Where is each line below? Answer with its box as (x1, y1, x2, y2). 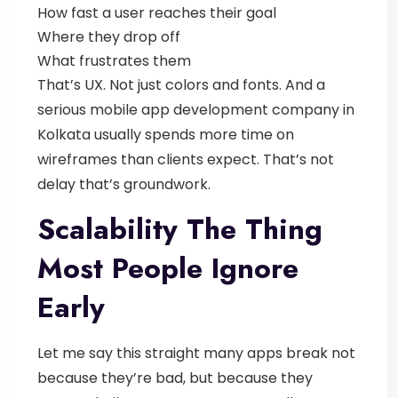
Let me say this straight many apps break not (37, 342, 355, 363)
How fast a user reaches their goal (37, 2, 276, 23)
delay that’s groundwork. (37, 173, 211, 195)
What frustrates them (37, 50, 191, 71)
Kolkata (37, 123, 91, 145)
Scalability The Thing (37, 208, 322, 250)
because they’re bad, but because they (37, 367, 313, 388)
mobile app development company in (90, 99, 354, 120)
